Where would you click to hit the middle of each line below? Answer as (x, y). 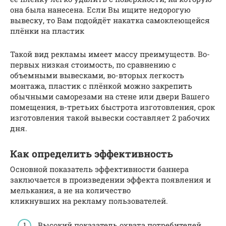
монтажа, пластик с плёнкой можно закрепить (101, 86)
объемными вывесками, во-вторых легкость (97, 75)
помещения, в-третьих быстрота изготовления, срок (112, 107)
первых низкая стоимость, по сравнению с (93, 64)
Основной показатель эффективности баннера (99, 169)
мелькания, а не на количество (70, 190)
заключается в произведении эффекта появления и (110, 179)
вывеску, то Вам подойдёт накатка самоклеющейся (110, 20)
